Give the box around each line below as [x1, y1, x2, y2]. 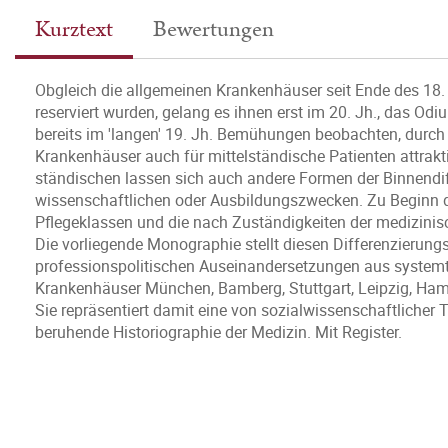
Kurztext [35, 13, 113, 46]
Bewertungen [153, 13, 274, 46]
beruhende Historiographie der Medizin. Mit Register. [35, 321, 402, 343]
